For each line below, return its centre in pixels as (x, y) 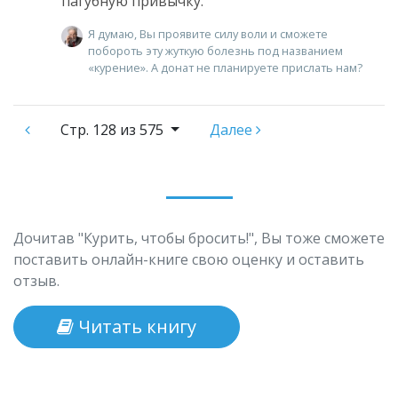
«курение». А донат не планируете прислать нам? (225, 68)
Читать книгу (135, 327)
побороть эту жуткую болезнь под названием (215, 51)
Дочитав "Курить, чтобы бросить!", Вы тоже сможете (199, 239)
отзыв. (36, 281)
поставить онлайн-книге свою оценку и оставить (189, 260)
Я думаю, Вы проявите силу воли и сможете (208, 34)
